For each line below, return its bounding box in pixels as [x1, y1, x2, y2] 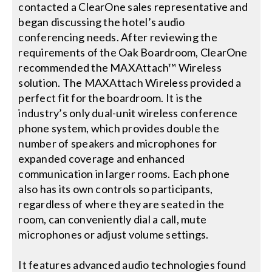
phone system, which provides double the [18, 121, 219, 135]
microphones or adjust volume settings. [18, 228, 209, 242]
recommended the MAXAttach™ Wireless [18, 61, 222, 75]
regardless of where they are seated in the [18, 197, 225, 211]
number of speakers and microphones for [18, 137, 217, 151]
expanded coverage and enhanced [18, 152, 185, 166]
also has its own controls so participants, [18, 182, 213, 196]
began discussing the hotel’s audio [18, 15, 185, 29]
